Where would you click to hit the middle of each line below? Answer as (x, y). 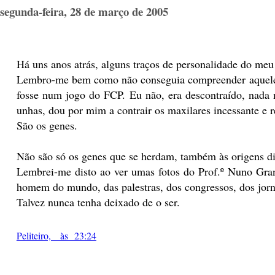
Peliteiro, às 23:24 (56, 236)
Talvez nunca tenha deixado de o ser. (98, 202)
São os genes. (47, 125)
